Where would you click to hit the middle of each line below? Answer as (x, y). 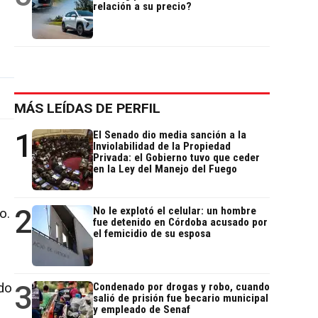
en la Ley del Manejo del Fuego (165, 169)
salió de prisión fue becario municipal (181, 298)
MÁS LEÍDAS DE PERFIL (87, 109)
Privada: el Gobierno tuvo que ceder (176, 158)
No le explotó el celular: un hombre (175, 211)
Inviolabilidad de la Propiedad (162, 147)
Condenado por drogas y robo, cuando (181, 287)
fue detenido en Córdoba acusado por (180, 223)
